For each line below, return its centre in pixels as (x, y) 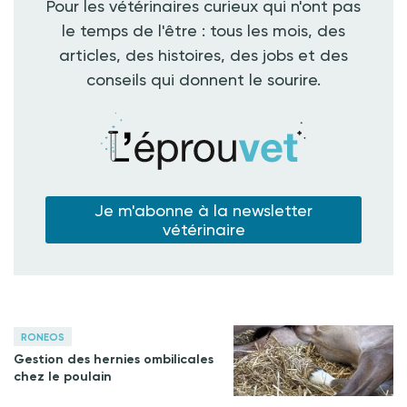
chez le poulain (63, 376)
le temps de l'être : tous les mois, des (203, 30)
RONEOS (43, 337)
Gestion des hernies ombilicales (114, 359)
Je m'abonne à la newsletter (203, 210)
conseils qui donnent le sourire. (203, 79)
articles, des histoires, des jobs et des (203, 55)
